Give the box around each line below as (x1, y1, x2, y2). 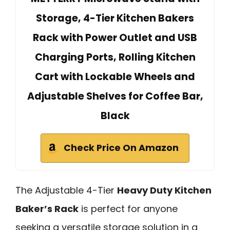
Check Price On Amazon (64, 141, 179, 154)
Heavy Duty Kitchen (117, 183, 212, 197)
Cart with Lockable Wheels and (35, 69, 195, 84)
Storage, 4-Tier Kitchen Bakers (36, 11, 194, 25)
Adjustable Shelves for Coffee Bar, (27, 89, 203, 103)
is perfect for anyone (79, 202, 178, 215)
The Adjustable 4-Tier (15, 183, 117, 197)
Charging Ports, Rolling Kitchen (34, 50, 196, 64)
